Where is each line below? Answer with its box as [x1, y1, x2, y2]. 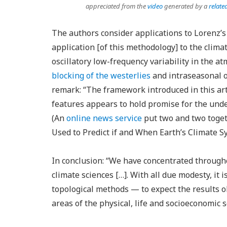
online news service [66, 112, 142, 124]
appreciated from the [85, 2, 147, 11]
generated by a [162, 2, 209, 11]
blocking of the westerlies [52, 70, 150, 81]
